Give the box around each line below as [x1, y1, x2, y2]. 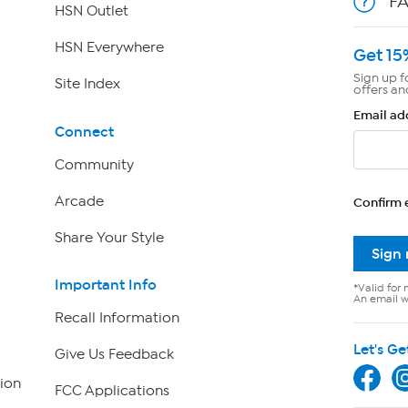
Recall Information [54, 310, 179, 327]
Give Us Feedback [54, 346, 174, 363]
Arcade [54, 192, 104, 209]
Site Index [54, 76, 120, 93]
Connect [54, 122, 114, 140]
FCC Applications [54, 382, 169, 400]
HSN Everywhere [54, 39, 164, 56]
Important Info [54, 276, 157, 294]
